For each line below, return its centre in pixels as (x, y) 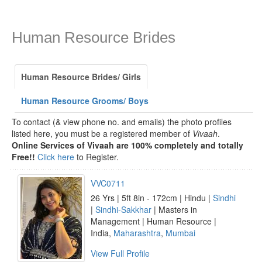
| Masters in (174, 209)
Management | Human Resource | (154, 221)
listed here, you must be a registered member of (102, 133)
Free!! (23, 157)
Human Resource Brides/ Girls (81, 77)
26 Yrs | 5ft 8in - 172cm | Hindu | (152, 198)
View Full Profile (120, 253)
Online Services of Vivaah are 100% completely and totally (127, 145)
